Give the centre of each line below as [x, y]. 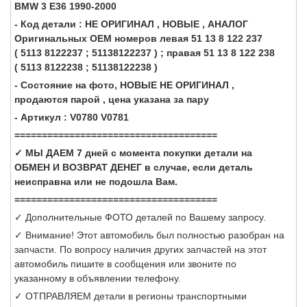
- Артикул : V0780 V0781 [72, 117]
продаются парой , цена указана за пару [113, 99]
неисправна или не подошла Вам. [96, 181]
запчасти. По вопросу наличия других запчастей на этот [140, 249]
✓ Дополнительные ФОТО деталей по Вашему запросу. [140, 217]
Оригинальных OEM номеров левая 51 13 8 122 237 [138, 38]
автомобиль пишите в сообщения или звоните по [125, 263]
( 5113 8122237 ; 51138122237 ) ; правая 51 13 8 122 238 [145, 52]
